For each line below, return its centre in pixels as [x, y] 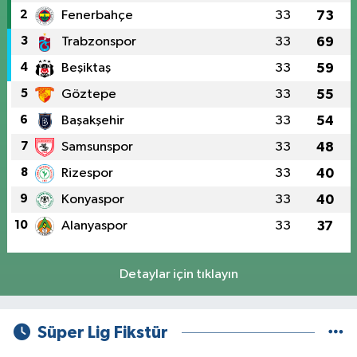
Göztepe [88, 94]
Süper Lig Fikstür [102, 333]
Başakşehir [92, 120]
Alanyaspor [94, 226]
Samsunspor [97, 147]
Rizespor [87, 173]
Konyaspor [92, 199]
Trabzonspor [98, 41]
